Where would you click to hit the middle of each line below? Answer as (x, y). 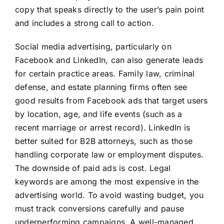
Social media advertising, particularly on (93, 47)
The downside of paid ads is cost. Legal (93, 168)
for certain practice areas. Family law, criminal (105, 74)
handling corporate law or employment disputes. (109, 155)
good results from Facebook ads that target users (111, 101)
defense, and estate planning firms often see (101, 87)
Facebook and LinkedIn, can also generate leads (109, 60)
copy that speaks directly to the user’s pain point (109, 10)
